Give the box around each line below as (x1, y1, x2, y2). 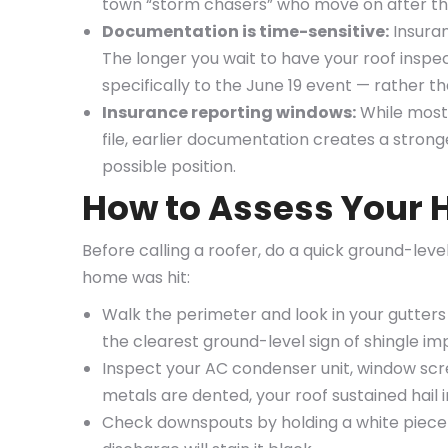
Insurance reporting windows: (102, 101, 356, 124)
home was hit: (82, 266, 190, 289)
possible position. (102, 155, 236, 178)
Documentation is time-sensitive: (102, 20, 389, 43)
